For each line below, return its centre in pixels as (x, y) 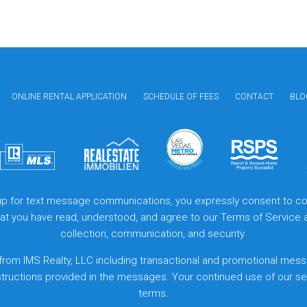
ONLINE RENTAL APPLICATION (69, 97)
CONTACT (254, 97)
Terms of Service (261, 218)
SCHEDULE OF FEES (181, 97)
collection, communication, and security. (153, 234)
